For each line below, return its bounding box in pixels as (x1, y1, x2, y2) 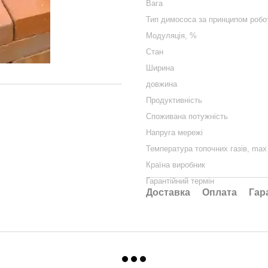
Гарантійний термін (146, 176, 214, 185)
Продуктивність (146, 96, 202, 105)
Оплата (202, 187, 237, 197)
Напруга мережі (146, 128, 203, 137)
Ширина (146, 63, 174, 72)
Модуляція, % (146, 31, 197, 40)
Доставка (146, 187, 190, 197)
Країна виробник (146, 160, 205, 169)
